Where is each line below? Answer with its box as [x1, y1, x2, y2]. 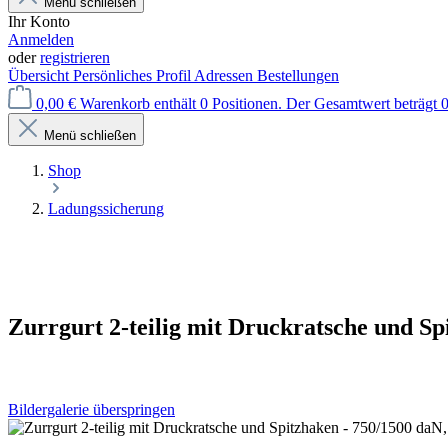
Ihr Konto [8, 12, 70, 30]
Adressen [194, 66, 257, 84]
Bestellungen [257, 66, 339, 84]
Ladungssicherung [48, 199, 164, 217]
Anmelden [8, 30, 74, 48]
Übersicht [8, 66, 73, 84]
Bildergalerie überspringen [8, 400, 175, 418]
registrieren [40, 48, 110, 66]
